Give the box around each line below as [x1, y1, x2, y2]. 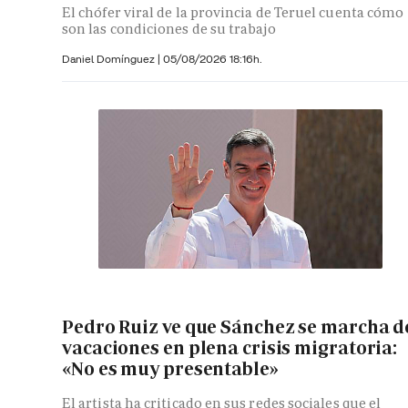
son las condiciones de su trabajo [62, 20, 276, 37]
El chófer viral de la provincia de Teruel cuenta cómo [62, 4, 404, 21]
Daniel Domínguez [62, 52, 158, 66]
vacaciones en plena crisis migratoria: [62, 336, 398, 361]
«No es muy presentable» [62, 357, 279, 382]
